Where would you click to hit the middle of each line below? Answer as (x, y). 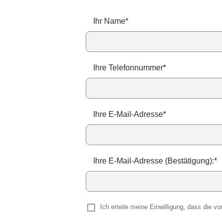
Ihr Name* (111, 21)
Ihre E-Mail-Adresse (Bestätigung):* (155, 161)
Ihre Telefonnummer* (129, 68)
